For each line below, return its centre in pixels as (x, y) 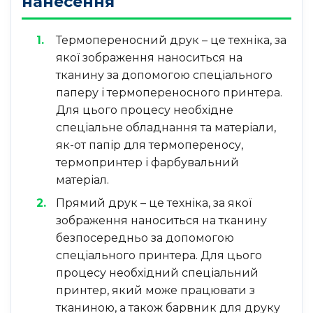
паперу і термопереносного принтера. (169, 93)
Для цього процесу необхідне (144, 110)
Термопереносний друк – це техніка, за (171, 41)
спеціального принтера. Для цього (159, 256)
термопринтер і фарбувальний (147, 163)
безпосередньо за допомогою (145, 238)
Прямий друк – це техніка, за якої (153, 203)
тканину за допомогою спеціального (164, 75)
